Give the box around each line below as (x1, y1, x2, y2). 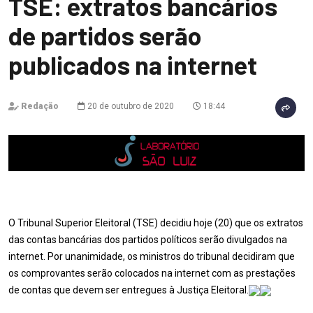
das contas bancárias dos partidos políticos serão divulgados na (8, 234, 287, 245)
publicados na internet (8, 50, 257, 80)
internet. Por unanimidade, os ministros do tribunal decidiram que (8, 251, 295, 262)
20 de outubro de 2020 (85, 101, 174, 111)
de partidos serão (8, 20, 202, 50)
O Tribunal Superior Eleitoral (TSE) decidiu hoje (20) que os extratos (8, 217, 303, 228)
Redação (21, 101, 59, 111)
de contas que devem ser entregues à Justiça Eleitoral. (8, 284, 249, 296)
